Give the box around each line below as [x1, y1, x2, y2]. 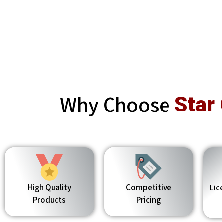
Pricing [136, 194, 161, 205]
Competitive [125, 181, 171, 193]
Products [33, 194, 66, 205]
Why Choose [60, 90, 170, 118]
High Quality [27, 181, 71, 193]
